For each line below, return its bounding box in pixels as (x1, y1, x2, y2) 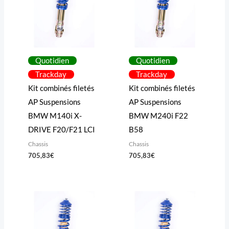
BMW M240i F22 (128, 111, 188, 120)
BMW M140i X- (28, 111, 82, 120)
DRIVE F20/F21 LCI (28, 125, 95, 134)
